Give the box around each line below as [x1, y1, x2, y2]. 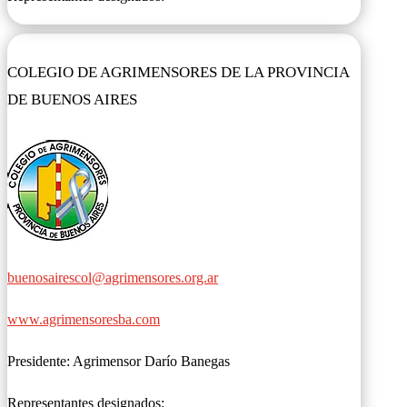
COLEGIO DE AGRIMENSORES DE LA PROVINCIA [7, 64, 349, 82]
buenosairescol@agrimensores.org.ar [7, 269, 218, 285]
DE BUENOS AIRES [7, 91, 137, 109]
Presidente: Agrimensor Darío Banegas [7, 352, 233, 369]
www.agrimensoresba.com [7, 311, 160, 327]
